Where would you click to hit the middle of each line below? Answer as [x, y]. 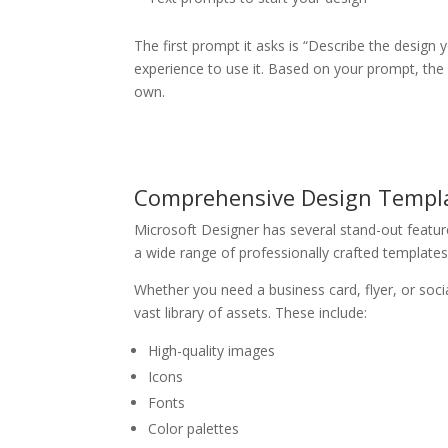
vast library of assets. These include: [251, 312]
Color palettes [194, 428]
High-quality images [212, 350]
